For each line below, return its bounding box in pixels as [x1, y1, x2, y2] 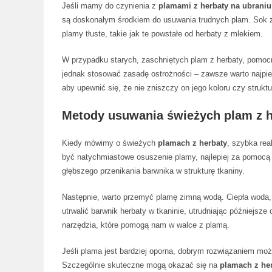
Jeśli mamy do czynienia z [62, 1, 158, 10]
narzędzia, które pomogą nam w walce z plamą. [62, 220, 229, 229]
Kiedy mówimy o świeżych [62, 138, 158, 148]
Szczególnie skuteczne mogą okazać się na [62, 260, 220, 270]
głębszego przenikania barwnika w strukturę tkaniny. [62, 166, 245, 175]
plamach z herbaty [158, 138, 227, 148]
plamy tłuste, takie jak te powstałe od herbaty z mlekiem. [62, 29, 263, 38]
